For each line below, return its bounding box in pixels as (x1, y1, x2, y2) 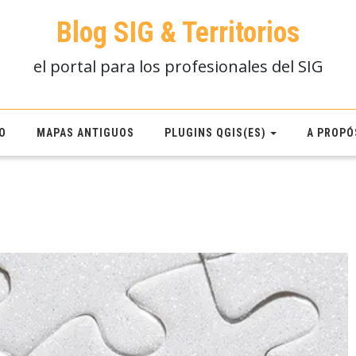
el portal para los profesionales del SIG (33, 56, 323, 77)
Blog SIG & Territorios (56, 16, 300, 49)
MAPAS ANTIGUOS (36, 126, 134, 139)
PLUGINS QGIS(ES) (164, 126, 266, 139)
